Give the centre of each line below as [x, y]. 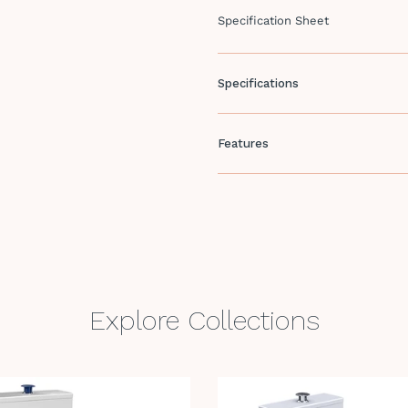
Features [243, 143]
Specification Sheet [273, 20]
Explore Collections [204, 320]
